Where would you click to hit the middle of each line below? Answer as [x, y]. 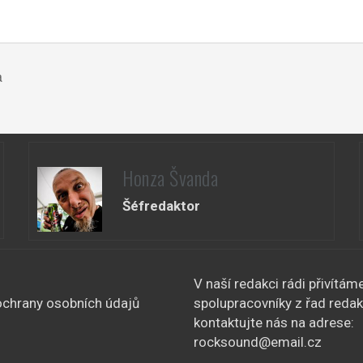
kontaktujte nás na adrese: [274, 322]
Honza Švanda [171, 177]
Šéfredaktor [162, 205]
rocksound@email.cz [258, 342]
